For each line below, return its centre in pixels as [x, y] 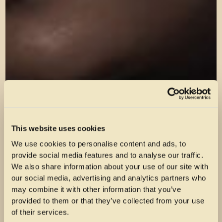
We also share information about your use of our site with [110, 166]
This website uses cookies [58, 128]
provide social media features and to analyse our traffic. [107, 155]
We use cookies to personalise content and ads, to [99, 144]
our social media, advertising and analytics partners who [109, 178]
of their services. [40, 212]
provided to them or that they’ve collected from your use [108, 201]
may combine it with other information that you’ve [96, 189]
